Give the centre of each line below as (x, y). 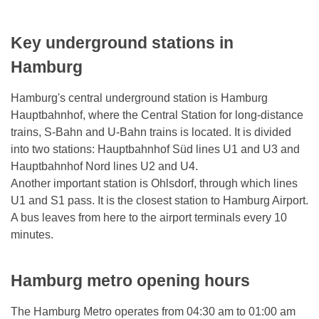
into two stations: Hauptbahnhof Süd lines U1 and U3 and (155, 150)
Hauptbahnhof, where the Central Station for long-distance (157, 115)
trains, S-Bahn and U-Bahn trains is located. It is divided (151, 132)
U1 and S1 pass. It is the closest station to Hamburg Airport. (159, 201)
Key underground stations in (122, 43)
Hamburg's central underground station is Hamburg (139, 98)
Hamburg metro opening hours (130, 280)
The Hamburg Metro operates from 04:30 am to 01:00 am (153, 311)
